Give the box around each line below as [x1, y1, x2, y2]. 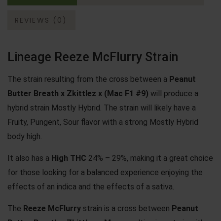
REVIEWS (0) [15, 15, 68, 25]
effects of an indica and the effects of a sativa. [7, 182, 174, 191]
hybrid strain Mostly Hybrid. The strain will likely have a [7, 103, 196, 112]
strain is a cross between [81, 203, 172, 213]
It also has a [7, 153, 51, 163]
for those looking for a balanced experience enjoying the [7, 167, 203, 177]
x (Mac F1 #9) [96, 88, 148, 98]
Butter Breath [7, 88, 59, 98]
